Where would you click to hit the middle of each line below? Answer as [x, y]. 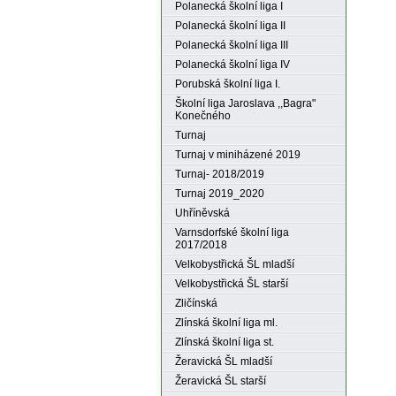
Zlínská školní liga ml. [226, 323]
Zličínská [196, 303]
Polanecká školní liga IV [232, 65]
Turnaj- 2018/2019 [220, 174]
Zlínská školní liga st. [225, 342]
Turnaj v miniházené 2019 [238, 155]
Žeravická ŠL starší [221, 381]
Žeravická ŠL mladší [224, 362]
